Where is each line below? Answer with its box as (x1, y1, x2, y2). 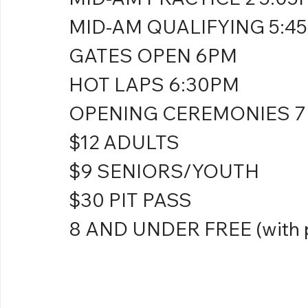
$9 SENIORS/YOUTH (69, 159, 259, 184)
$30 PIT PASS (69, 188, 192, 212)
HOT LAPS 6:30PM (69, 72, 239, 97)
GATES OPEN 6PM (69, 43, 237, 68)
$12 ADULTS (69, 130, 179, 155)
